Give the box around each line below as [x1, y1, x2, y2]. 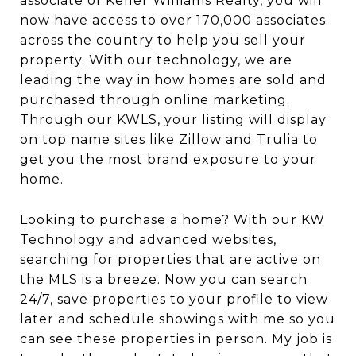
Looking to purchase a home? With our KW [20, 212, 325, 228]
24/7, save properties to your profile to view [20, 292, 328, 308]
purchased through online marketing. [20, 91, 290, 107]
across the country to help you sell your [20, 32, 306, 48]
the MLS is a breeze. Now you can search [20, 272, 308, 288]
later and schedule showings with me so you [20, 311, 335, 327]
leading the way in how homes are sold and [20, 72, 327, 87]
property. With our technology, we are [20, 52, 292, 68]
